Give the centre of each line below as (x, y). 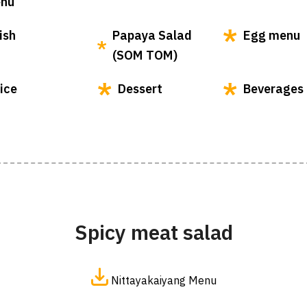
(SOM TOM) (145, 55)
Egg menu (272, 35)
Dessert (140, 89)
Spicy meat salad (153, 232)
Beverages (273, 89)
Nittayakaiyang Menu (162, 280)
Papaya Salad (152, 35)
